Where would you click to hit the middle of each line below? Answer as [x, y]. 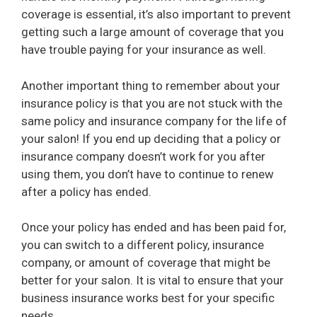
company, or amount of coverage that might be [146, 263]
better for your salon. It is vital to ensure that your [152, 281]
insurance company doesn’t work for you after [143, 156]
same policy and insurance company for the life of [154, 121]
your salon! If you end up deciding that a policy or [151, 138]
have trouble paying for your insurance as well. [144, 50]
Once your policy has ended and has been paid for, [154, 227]
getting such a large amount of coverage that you [152, 32]
